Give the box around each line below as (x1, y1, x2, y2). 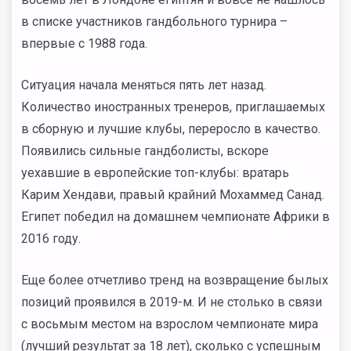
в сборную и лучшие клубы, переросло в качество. (21, 121, 320, 136)
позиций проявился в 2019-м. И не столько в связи (21, 295, 322, 309)
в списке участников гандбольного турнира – (21, 14, 288, 29)
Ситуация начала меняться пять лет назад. (21, 78, 266, 92)
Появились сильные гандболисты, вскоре (21, 143, 269, 158)
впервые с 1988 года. (21, 36, 147, 51)
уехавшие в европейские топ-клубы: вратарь (21, 165, 289, 180)
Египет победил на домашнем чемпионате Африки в (21, 209, 330, 224)
